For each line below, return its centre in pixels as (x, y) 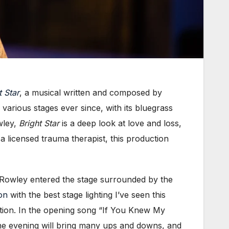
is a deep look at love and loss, (122, 123)
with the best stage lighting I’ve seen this (87, 195)
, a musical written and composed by (91, 93)
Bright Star (40, 123)
